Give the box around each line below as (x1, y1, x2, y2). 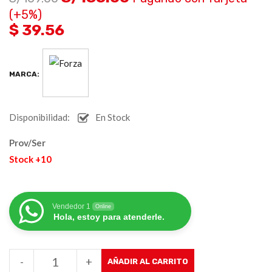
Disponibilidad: (9, 111, 70, 123)
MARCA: (9, 70, 39, 79)
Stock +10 (9, 153, 52, 165)
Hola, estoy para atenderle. (53, 211, 165, 222)
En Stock (95, 111, 130, 123)
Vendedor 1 (52, 202, 90, 211)
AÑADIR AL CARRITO (107, 256, 188, 266)
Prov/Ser (9, 137, 46, 148)
